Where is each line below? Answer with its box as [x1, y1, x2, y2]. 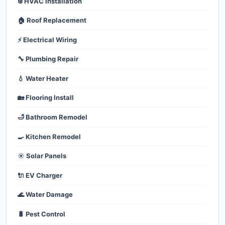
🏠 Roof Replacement [18, 16, 86, 25]
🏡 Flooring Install [18, 93, 74, 102]
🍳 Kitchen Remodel [18, 132, 81, 141]
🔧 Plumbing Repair [18, 55, 78, 63]
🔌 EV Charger [18, 171, 62, 179]
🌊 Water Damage [18, 190, 73, 199]
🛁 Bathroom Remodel [18, 113, 87, 122]
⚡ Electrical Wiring [18, 35, 77, 44]
